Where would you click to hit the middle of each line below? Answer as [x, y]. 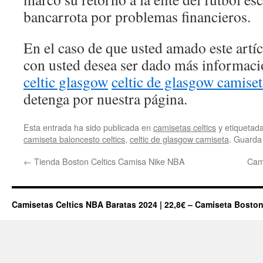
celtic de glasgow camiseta [179, 139]
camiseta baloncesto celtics [74, 139]
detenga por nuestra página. [105, 99]
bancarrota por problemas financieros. [137, 16]
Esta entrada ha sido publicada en [88, 127]
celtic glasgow [66, 82]
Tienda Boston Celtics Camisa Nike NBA [108, 161]
